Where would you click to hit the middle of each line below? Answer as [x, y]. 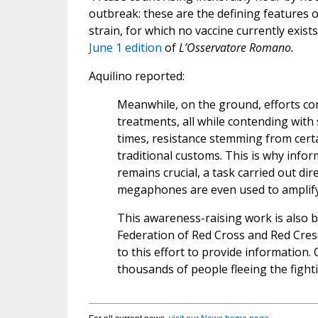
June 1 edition [125, 48]
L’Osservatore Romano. [236, 48]
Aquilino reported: [136, 76]
